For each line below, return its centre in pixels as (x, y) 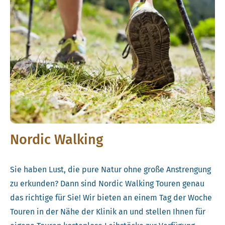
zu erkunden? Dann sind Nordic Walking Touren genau (107, 183)
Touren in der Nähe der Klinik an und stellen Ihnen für (108, 211)
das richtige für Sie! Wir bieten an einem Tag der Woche (111, 197)
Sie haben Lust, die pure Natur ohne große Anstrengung (110, 169)
